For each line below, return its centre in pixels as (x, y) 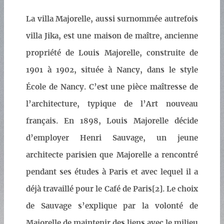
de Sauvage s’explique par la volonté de (112, 206)
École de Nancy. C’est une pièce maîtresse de (112, 87)
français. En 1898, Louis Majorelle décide (112, 121)
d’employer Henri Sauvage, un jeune (112, 138)
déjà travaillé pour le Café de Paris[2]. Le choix (112, 189)
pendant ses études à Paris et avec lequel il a (112, 172)
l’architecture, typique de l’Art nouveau (112, 104)
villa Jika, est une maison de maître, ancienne (112, 36)
